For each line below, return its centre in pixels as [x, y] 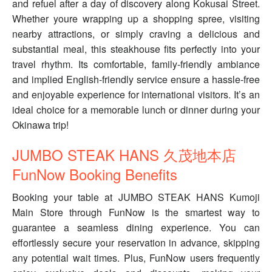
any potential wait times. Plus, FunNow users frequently [136, 258]
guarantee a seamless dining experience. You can [136, 228]
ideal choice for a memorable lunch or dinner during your [136, 110]
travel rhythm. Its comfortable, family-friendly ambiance [136, 64]
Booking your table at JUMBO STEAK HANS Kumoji [136, 197]
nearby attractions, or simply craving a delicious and [136, 34]
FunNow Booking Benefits [95, 174]
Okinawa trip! [40, 125]
